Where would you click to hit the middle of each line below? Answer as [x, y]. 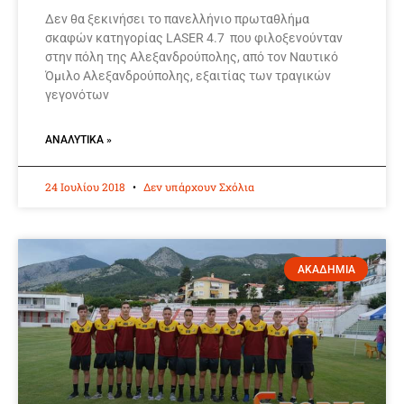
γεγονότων [77, 95]
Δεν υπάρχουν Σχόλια [197, 187]
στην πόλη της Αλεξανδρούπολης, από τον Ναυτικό [192, 57]
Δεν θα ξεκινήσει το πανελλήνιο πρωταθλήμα [177, 19]
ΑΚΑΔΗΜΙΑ [326, 269]
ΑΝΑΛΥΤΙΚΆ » [78, 140]
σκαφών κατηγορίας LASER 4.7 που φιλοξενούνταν [194, 38]
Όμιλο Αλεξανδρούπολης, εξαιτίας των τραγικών [188, 76]
